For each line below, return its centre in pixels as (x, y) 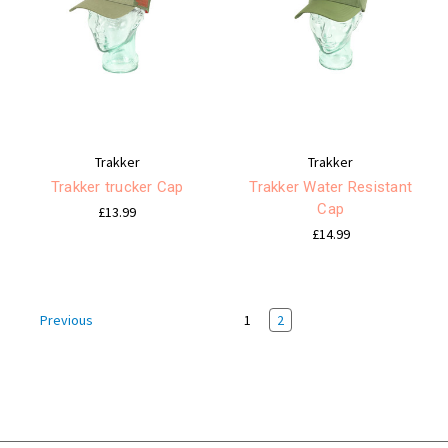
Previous (65, 320)
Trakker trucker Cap (117, 186)
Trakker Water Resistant (331, 186)
